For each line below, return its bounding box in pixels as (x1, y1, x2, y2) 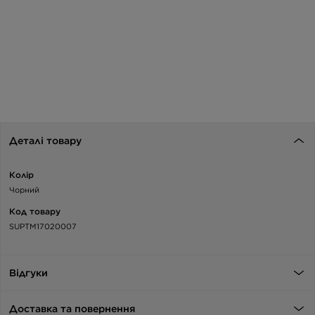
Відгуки (9, 267, 48, 279)
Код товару (9, 206, 60, 217)
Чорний (9, 185, 39, 195)
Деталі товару (9, 135, 82, 147)
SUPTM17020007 (9, 221, 77, 232)
